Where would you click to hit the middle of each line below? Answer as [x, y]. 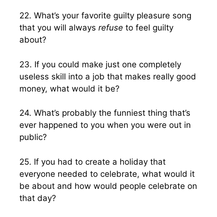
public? [33, 137]
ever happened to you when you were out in [105, 125]
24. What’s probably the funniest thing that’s [105, 113]
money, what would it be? [70, 88]
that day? [38, 198]
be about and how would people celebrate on [108, 186]
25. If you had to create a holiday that [93, 162]
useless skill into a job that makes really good [108, 76]
